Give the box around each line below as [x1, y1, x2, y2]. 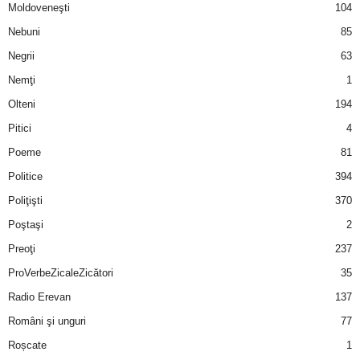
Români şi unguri [8, 314, 86, 327]
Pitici [8, 121, 31, 134]
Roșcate [8, 338, 47, 351]
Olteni [8, 97, 35, 110]
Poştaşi [8, 218, 43, 231]
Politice [8, 170, 43, 182]
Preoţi [8, 242, 35, 255]
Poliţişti [8, 194, 43, 207]
